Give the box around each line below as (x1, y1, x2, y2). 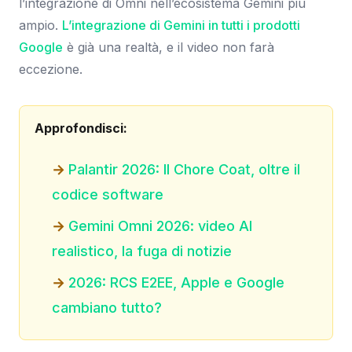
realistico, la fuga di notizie (51, 242, 232, 259)
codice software (51, 185, 163, 203)
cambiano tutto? (51, 299, 162, 316)
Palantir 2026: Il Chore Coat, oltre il (68, 160, 300, 178)
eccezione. (19, 60, 82, 77)
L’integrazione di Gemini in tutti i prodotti (62, 16, 300, 33)
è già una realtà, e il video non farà (63, 38, 274, 55)
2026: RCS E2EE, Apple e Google (68, 273, 284, 291)
